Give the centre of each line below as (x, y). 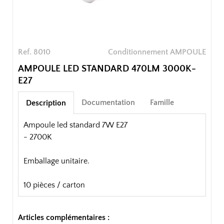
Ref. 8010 (34, 52)
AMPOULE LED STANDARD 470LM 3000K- (107, 68)
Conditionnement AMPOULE (157, 52)
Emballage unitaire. (56, 161)
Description (46, 103)
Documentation (108, 103)
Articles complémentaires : (64, 218)
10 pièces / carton (54, 185)
